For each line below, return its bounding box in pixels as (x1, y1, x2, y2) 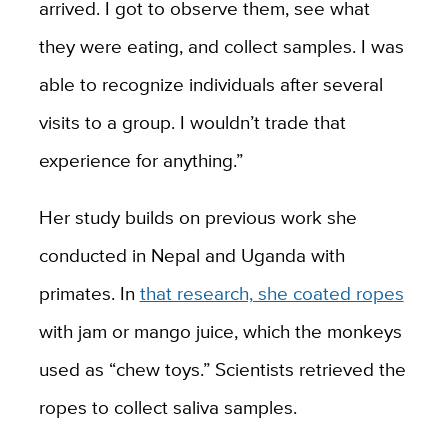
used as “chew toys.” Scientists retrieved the (38, 355, 406, 384)
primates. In (38, 279, 140, 308)
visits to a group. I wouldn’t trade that (38, 108, 346, 137)
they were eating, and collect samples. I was (38, 32, 404, 61)
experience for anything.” (38, 146, 243, 175)
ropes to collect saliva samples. (38, 393, 297, 422)
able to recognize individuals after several (38, 70, 383, 99)
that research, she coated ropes (139, 279, 404, 308)
